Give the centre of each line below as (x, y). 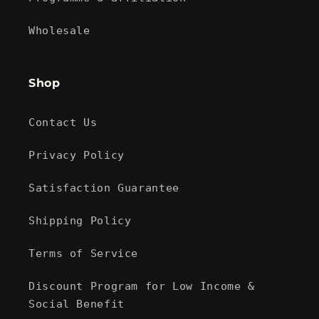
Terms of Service (84, 253)
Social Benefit (77, 303)
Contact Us (63, 122)
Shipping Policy (80, 220)
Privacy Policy (77, 155)
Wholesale (59, 30)
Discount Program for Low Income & (142, 286)
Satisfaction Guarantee (104, 187)
